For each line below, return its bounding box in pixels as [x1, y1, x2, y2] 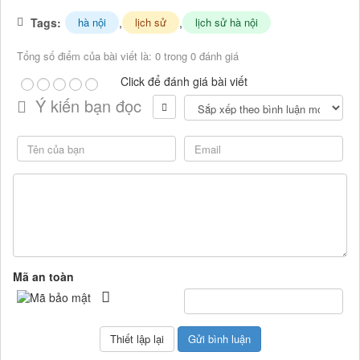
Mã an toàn [13, 268, 74, 285]
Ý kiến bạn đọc [31, 94, 141, 118]
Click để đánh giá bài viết [121, 73, 247, 90]
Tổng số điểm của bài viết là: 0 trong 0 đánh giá [17, 48, 239, 64]
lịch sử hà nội [195, 14, 258, 31]
